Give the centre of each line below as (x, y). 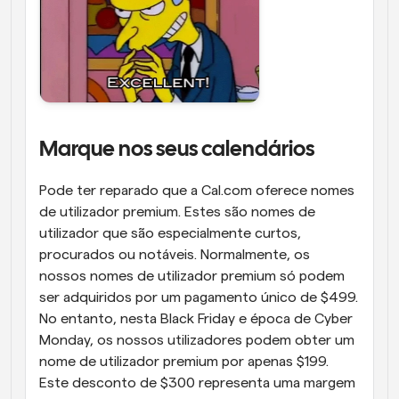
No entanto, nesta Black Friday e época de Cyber (196, 319)
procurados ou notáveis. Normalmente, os (175, 255)
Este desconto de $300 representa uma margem (197, 383)
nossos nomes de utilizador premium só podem (192, 277)
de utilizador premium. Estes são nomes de (177, 212)
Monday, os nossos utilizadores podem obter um (197, 341)
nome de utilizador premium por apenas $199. (184, 362)
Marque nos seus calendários (177, 151)
